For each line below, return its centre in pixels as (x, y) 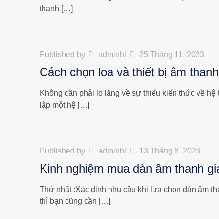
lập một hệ (57, 105)
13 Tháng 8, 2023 (170, 151)
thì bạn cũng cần (68, 201)
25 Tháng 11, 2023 (172, 55)
